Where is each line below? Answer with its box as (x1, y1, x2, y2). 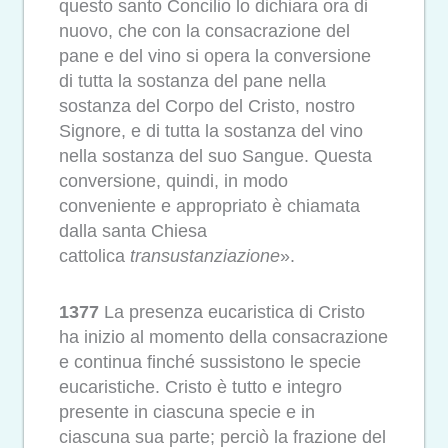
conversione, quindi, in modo (59, 170, 288, 191)
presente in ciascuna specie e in (59, 402, 315, 423)
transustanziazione (130, 245, 280, 266)
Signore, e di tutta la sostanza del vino (59, 120, 363, 141)
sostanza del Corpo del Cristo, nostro (59, 95, 355, 116)
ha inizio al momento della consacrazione (59, 327, 388, 348)
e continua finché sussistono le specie (59, 352, 361, 373)
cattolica (59, 245, 130, 266)
